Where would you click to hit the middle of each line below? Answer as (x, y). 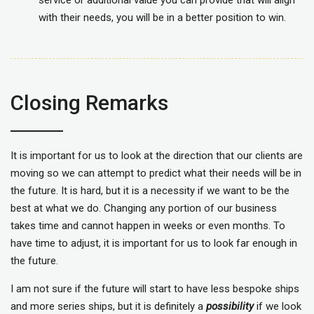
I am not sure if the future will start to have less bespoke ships (155, 289)
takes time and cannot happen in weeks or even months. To (148, 226)
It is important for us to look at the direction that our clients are (157, 156)
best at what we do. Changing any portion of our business (144, 209)
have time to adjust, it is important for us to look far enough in (154, 244)
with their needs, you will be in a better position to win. (162, 18)
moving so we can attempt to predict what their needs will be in (156, 173)
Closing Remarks (89, 103)
